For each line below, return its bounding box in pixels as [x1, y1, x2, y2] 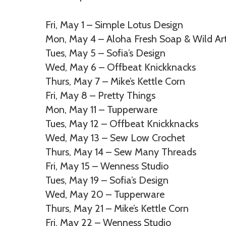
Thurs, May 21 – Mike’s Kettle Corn [45, 202, 189, 214]
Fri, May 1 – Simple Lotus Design [45, 19, 183, 31]
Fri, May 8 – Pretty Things [45, 89, 155, 101]
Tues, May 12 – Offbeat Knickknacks [45, 118, 198, 130]
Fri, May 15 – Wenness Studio [45, 160, 168, 172]
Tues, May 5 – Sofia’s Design [45, 47, 165, 59]
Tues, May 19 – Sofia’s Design [45, 174, 168, 186]
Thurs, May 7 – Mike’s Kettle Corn [45, 75, 185, 87]
